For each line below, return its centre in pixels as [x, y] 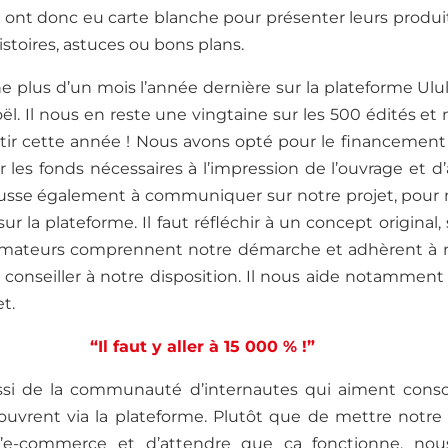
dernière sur [252, 88]
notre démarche [257, 250]
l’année [169, 88]
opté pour [273, 142]
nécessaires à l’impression [197, 169]
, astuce [86, 45]
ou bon [155, 45]
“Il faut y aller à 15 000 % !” [202, 347]
